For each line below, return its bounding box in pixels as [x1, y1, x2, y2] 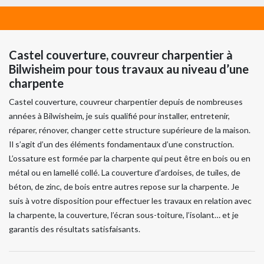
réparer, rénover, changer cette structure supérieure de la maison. [9, 124, 250, 135]
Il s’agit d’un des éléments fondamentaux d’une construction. [9, 138, 234, 149]
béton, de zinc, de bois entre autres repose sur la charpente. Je [9, 181, 239, 192]
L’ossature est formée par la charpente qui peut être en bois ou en [9, 153, 250, 163]
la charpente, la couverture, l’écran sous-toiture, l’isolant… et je [9, 209, 239, 220]
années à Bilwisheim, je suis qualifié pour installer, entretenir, [9, 110, 230, 121]
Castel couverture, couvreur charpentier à [9, 47, 233, 62]
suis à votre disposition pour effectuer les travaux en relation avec [9, 195, 252, 206]
